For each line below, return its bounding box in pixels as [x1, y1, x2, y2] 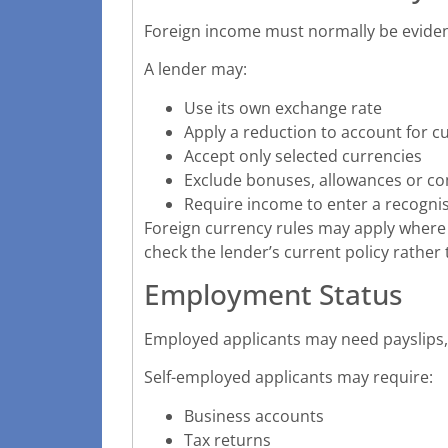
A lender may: [144, 58, 247, 81]
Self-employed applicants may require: [144, 366, 433, 389]
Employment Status [144, 274, 403, 313]
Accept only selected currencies [184, 144, 422, 167]
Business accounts [184, 404, 324, 427]
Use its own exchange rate [184, 96, 382, 119]
